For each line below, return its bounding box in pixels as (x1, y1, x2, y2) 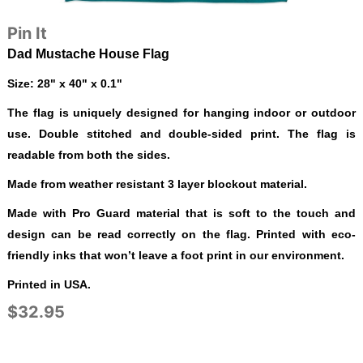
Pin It (6, 23, 47, 43)
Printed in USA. (6, 277, 91, 291)
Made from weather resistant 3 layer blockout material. (6, 177, 307, 190)
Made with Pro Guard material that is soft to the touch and (6, 206, 356, 220)
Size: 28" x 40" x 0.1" (6, 76, 122, 90)
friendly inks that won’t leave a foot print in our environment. (6, 248, 344, 262)
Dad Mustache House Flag (6, 46, 169, 61)
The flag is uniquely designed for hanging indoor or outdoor (6, 105, 356, 119)
